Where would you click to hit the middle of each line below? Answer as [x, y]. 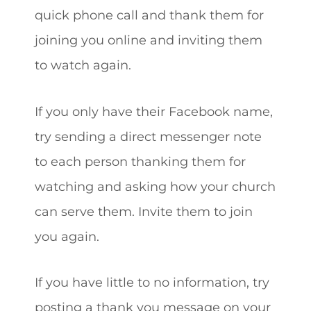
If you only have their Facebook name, [154, 111]
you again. [69, 236]
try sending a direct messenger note [148, 136]
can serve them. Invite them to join [144, 211]
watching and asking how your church [155, 186]
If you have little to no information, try [152, 283]
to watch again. [86, 65]
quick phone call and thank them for [149, 15]
